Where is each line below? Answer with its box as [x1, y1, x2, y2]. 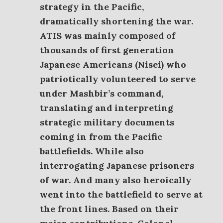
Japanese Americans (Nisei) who [40, 59, 186, 70]
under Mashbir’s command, [40, 88, 163, 99]
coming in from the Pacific [40, 131, 162, 142]
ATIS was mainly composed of [40, 30, 175, 41]
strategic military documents [40, 116, 174, 128]
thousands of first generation [40, 44, 174, 56]
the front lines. [40, 203, 112, 215]
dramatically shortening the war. [40, 15, 193, 27]
